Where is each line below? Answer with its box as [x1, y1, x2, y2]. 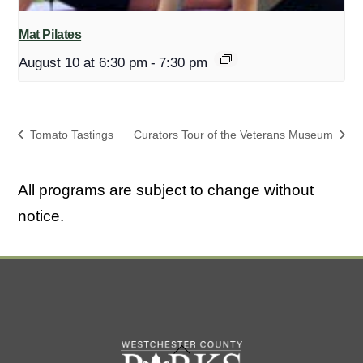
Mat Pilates [19, 28, 82, 42]
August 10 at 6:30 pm [19, 54, 148, 71]
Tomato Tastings [27, 127, 114, 141]
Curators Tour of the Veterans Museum [133, 127, 336, 141]
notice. [18, 207, 65, 225]
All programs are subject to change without [18, 181, 314, 199]
